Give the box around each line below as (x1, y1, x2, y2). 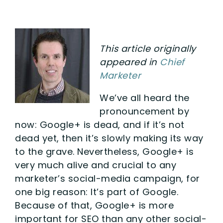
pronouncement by (100, 105, 189, 117)
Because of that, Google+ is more (15, 199, 174, 212)
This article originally (100, 42, 196, 55)
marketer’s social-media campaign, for (15, 172, 200, 185)
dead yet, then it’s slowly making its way (15, 131, 204, 144)
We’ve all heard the (100, 91, 190, 104)
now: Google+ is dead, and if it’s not (15, 118, 185, 131)
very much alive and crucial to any (15, 158, 176, 171)
